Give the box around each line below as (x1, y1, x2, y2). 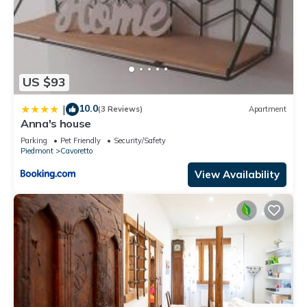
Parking (21, 135, 47, 145)
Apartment (249, 104, 286, 114)
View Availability (195, 167, 280, 181)
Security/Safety (114, 135, 166, 145)
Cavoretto (60, 145, 93, 156)
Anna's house (21, 116, 92, 130)
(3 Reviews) (98, 104, 143, 114)
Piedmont (21, 145, 53, 156)
